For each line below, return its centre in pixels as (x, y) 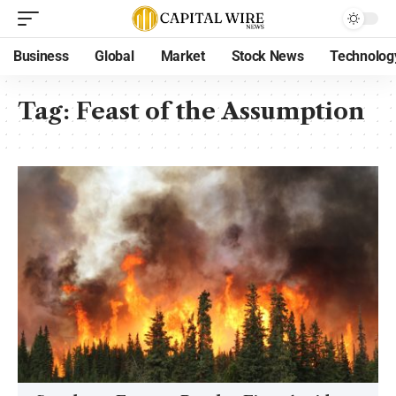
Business (41, 56)
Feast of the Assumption (221, 111)
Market (183, 56)
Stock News (267, 56)
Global (114, 56)
